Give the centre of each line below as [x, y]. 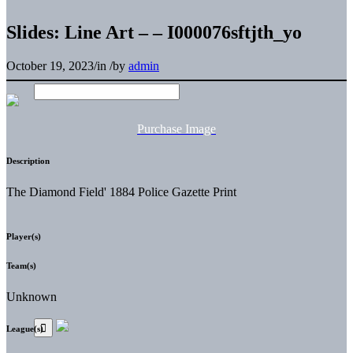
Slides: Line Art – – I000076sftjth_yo [154, 32]
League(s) [25, 328]
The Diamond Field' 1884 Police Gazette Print [121, 191]
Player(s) [24, 236]
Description [28, 160]
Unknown [32, 296]
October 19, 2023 [50, 65]
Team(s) [21, 265]
